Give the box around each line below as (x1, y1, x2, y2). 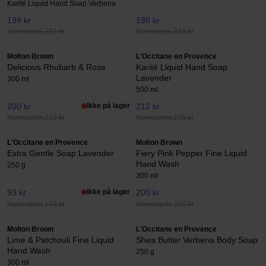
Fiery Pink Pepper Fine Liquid (136, 148, 247, 159)
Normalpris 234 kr (136, 27, 194, 36)
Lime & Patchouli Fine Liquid (7, 235, 114, 245)
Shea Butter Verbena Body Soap (136, 235, 258, 245)
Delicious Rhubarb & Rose (7, 62, 106, 72)
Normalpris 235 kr (136, 113, 194, 122)
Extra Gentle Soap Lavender (7, 148, 114, 159)
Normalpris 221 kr (7, 27, 65, 36)
